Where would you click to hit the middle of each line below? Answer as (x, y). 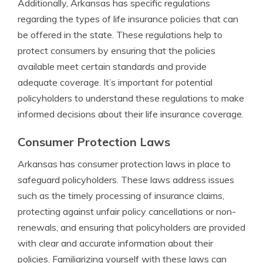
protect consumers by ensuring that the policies (117, 50)
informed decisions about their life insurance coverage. (131, 114)
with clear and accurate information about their (115, 243)
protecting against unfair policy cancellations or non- (127, 211)
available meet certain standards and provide (112, 66)
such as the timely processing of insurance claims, (121, 195)
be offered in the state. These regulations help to (120, 35)
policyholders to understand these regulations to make (131, 98)
